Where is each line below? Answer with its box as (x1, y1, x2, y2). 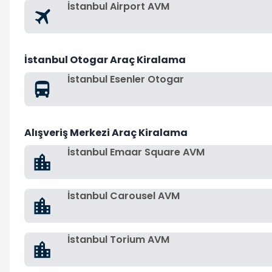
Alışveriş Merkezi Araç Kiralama (24, 126, 188, 140)
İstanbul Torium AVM (67, 233, 169, 246)
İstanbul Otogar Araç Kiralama (24, 53, 186, 67)
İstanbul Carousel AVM (67, 189, 180, 203)
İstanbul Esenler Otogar (67, 72, 184, 86)
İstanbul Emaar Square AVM (67, 145, 205, 159)
